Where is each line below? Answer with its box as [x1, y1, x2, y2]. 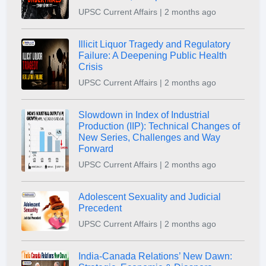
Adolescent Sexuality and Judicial [78, 192, 221, 202]
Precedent [78, 203, 122, 214]
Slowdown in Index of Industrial [78, 110, 210, 121]
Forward [78, 144, 113, 154]
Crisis [78, 62, 103, 72]
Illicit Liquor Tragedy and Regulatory [78, 39, 230, 50]
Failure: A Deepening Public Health [78, 50, 227, 61]
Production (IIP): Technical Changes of [78, 121, 240, 132]
